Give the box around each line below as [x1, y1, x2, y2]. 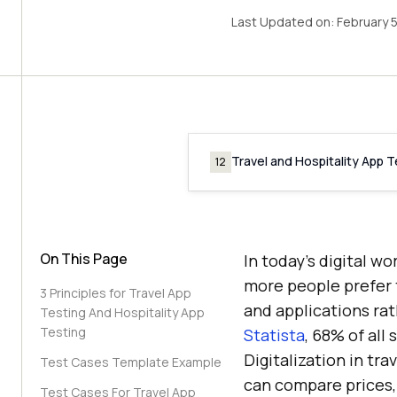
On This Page [40, 249, 128, 269]
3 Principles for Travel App [40, 284, 191, 301]
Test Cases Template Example [40, 354, 222, 370]
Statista [244, 324, 305, 346]
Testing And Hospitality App [40, 304, 205, 321]
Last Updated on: [230, 13, 337, 30]
